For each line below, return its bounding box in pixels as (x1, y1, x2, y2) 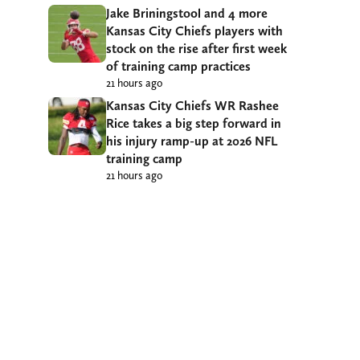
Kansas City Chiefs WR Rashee (106, 98, 279, 114)
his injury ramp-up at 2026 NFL (106, 133, 277, 149)
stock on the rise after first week (106, 41, 287, 57)
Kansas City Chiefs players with (106, 23, 283, 39)
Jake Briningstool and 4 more (106, 6, 268, 22)
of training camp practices (106, 59, 251, 75)
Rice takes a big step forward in (106, 116, 281, 132)
